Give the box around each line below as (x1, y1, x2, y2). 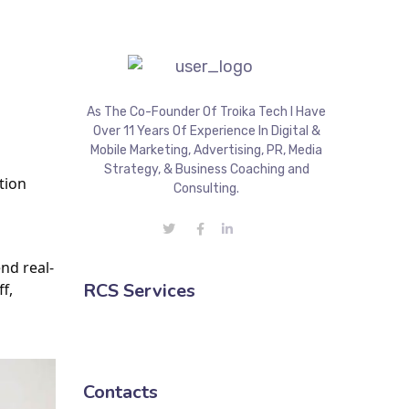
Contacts (83, 380, 158, 404)
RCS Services (83, 278, 195, 303)
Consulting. (173, 181, 239, 196)
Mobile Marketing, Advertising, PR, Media (90, 142, 322, 158)
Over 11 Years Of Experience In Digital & (92, 123, 320, 139)
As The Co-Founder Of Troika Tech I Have (87, 104, 326, 120)
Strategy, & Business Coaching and (103, 162, 309, 177)
